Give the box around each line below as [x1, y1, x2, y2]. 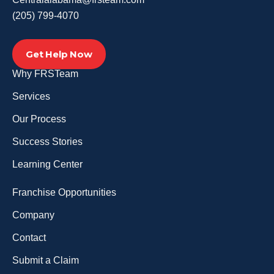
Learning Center [12, 159, 83, 170]
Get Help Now [26, 48, 92, 61]
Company [12, 210, 54, 221]
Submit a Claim [12, 255, 79, 266]
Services [12, 91, 50, 102]
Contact [12, 232, 46, 243]
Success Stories [12, 136, 83, 147]
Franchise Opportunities [12, 187, 116, 198]
